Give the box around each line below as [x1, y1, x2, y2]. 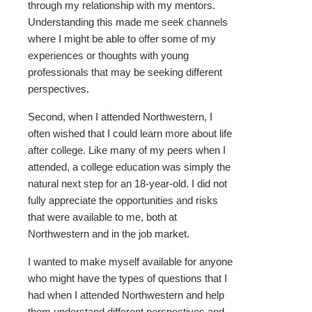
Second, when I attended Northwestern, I [28, 111, 212, 123]
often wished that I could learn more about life [28, 127, 232, 140]
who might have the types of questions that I [28, 272, 227, 285]
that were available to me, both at [28, 211, 177, 224]
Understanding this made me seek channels [28, 16, 228, 29]
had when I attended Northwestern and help [28, 289, 224, 302]
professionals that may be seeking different [28, 66, 222, 79]
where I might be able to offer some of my [28, 33, 216, 45]
